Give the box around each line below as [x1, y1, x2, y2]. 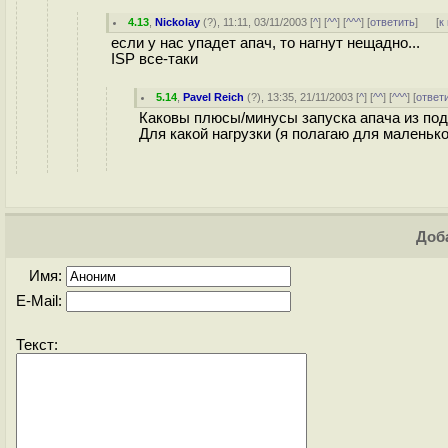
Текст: [16, 337, 58, 353]
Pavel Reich [183, 91, 245, 103]
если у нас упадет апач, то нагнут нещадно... [111, 35, 420, 51]
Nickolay [155, 16, 201, 28]
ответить [370, 16, 416, 28]
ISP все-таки [111, 51, 198, 67]
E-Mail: [16, 293, 66, 309]
